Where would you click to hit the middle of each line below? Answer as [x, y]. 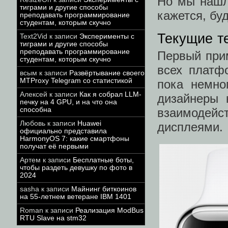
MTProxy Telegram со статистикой [76, 81]
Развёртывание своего [107, 73]
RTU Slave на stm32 [53, 218]
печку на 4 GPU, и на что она [68, 102]
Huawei [89, 123]
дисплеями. [190, 127]
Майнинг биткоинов [104, 189]
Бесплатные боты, [103, 160]
